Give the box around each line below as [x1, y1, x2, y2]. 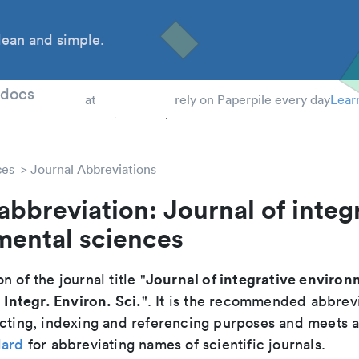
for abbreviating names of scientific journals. [23, 335, 326, 353]
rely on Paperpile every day [174, 91, 330, 107]
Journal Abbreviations [30, 161, 156, 177]
